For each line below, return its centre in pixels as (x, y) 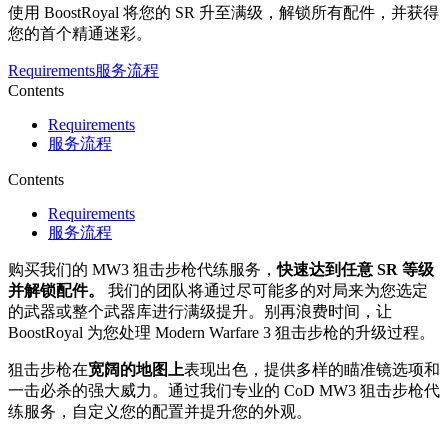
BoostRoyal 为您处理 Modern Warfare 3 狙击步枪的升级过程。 (221, 333)
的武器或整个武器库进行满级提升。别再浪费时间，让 (200, 312)
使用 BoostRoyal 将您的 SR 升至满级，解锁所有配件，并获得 (223, 13)
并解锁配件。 (56, 291)
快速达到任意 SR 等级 (355, 270)
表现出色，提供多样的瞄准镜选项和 (312, 370)
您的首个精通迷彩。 (80, 34)
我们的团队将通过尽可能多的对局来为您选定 (266, 291)
